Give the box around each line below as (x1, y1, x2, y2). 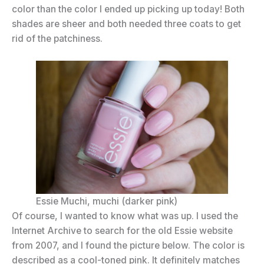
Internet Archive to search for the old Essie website (12, 225, 233, 237)
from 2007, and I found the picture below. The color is (12, 240, 245, 252)
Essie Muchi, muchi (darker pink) (35, 196, 177, 207)
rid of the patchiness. (12, 33, 103, 45)
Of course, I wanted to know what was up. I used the (12, 210, 238, 222)
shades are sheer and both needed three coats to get (12, 18, 241, 30)
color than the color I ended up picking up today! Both (12, 4, 245, 15)
